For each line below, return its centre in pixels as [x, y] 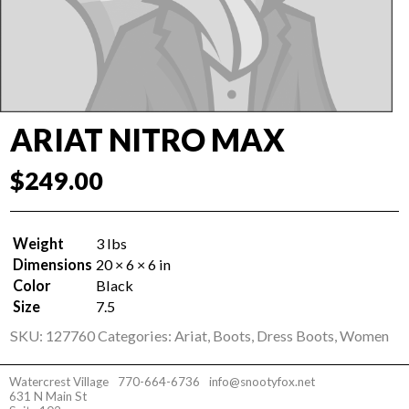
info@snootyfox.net [262, 382]
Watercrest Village [59, 382]
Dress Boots [296, 336]
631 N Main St [48, 397]
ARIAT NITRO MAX [148, 139]
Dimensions [53, 265]
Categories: [136, 336]
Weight [39, 244]
